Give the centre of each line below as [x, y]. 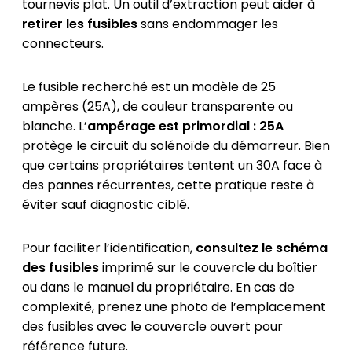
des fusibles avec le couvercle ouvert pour [152, 327]
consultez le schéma [261, 248]
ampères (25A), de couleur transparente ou [157, 107]
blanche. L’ [54, 126]
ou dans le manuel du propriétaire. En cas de [158, 288]
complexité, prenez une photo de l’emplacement [174, 307]
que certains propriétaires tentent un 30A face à [172, 166]
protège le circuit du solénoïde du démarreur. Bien [176, 146]
